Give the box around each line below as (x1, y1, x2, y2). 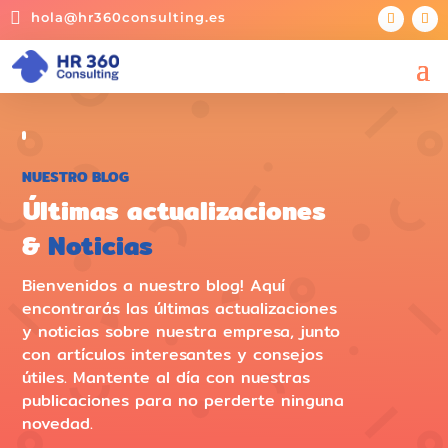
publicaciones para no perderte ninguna (22, 388, 345, 414)
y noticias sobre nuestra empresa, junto (22, 319, 341, 345)
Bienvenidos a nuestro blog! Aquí (22, 273, 286, 299)
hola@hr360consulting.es (31, 9, 226, 25)
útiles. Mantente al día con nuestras (22, 365, 311, 391)
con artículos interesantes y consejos (22, 342, 324, 368)
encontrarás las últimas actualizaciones (22, 296, 338, 322)
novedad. (22, 411, 94, 437)
